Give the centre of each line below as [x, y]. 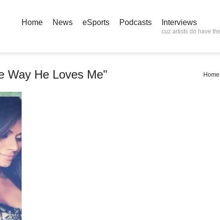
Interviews [179, 22]
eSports [96, 22]
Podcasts [136, 22]
